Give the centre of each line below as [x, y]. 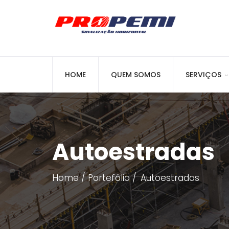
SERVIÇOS [203, 75]
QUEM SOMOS [136, 75]
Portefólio [109, 178]
